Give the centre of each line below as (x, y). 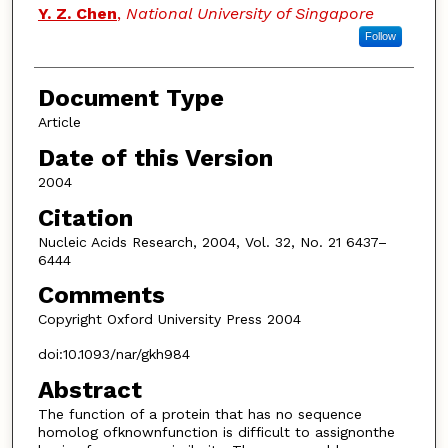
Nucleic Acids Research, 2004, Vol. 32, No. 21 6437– (212, 241)
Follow (380, 36)
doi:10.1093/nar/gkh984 (113, 353)
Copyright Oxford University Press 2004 (169, 319)
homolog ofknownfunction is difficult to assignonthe (216, 431)
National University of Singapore (249, 14)
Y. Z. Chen (77, 14)
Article (59, 122)
